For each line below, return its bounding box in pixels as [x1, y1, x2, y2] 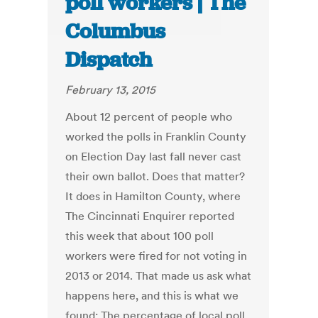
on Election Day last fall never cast [65, 149, 242, 164]
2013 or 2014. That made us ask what [65, 268, 252, 283]
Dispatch [65, 46, 153, 74]
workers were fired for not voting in [65, 248, 248, 263]
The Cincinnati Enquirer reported [65, 209, 235, 224]
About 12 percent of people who [65, 109, 233, 124]
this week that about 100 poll [65, 229, 214, 243]
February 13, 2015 [65, 82, 156, 97]
